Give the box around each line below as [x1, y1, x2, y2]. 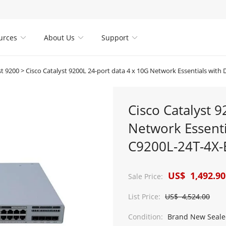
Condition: [128, 212, 163, 221]
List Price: [128, 192, 160, 201]
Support [101, 33, 129, 42]
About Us [44, 33, 75, 42]
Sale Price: [128, 172, 163, 181]
